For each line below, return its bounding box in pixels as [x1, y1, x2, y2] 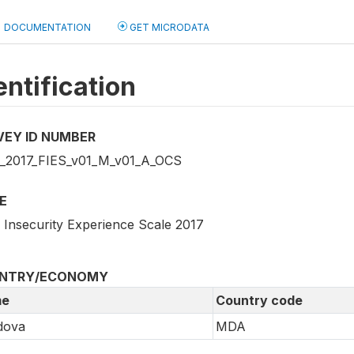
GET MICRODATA [127, 21, 209, 33]
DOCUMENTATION [4, 21, 91, 33]
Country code [215, 292, 303, 309]
